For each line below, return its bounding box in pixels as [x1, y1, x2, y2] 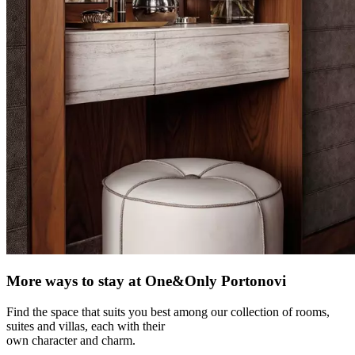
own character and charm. [6, 333, 136, 347]
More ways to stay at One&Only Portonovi [6, 273, 286, 290]
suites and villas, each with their [6, 319, 165, 333]
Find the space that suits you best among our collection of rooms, [6, 304, 330, 319]
